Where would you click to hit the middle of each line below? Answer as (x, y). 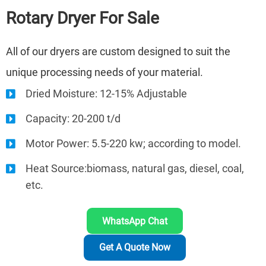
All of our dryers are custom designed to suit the (118, 52)
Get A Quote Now (134, 248)
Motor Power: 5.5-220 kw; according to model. (133, 144)
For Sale (127, 18)
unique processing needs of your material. (105, 72)
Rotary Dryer (50, 18)
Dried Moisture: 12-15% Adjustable (106, 94)
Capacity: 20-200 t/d (73, 119)
